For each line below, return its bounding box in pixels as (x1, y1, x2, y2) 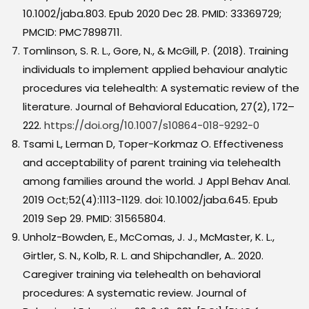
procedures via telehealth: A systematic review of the (23, 81, 300, 96)
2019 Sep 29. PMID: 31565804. (23, 211, 166, 226)
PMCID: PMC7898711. (23, 25, 123, 40)
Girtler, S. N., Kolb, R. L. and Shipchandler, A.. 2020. (23, 248, 264, 263)
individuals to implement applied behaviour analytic (23, 62, 288, 77)
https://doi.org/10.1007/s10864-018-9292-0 (44, 118, 260, 133)
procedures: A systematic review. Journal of (23, 286, 248, 301)
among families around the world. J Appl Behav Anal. (23, 174, 291, 189)
